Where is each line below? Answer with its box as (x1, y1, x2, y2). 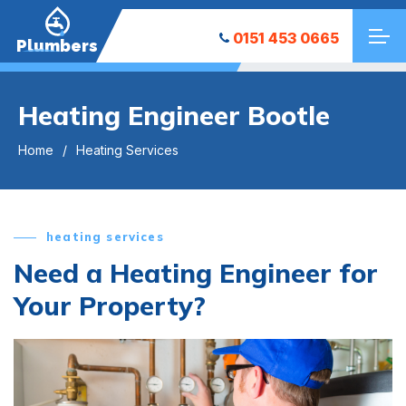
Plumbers (16, 36, 98, 55)
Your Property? (14, 289, 206, 322)
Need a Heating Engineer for (14, 256, 378, 289)
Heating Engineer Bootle (18, 98, 330, 131)
